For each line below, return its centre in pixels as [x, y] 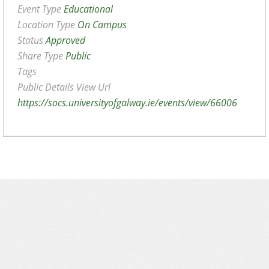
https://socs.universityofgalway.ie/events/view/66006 [127, 102]
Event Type [41, 9]
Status [32, 40]
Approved [65, 40]
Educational [88, 9]
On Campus [102, 24]
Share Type [41, 56]
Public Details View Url [64, 87]
